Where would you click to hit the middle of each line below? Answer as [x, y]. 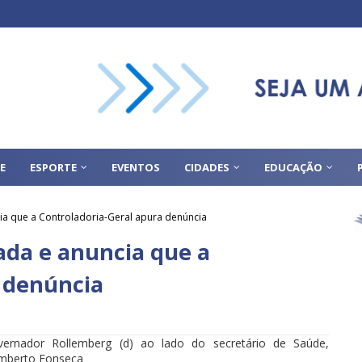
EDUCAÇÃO [293, 167]
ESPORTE [53, 167]
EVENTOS [136, 167]
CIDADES [207, 167]
